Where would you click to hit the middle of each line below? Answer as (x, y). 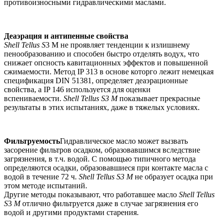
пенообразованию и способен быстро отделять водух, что (102, 54)
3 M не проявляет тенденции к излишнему (118, 45)
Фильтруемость (32, 141)
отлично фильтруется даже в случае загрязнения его (109, 204)
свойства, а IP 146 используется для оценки (77, 90)
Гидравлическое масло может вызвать (124, 141)
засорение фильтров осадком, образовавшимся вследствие (102, 150)
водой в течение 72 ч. (41, 177)
